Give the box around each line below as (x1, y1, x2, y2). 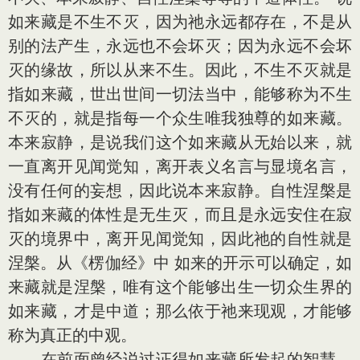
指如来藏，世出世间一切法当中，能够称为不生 (8, 84, 352, 104)
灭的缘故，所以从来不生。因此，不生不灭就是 (8, 60, 352, 80)
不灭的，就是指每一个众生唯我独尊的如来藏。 (8, 108, 352, 128)
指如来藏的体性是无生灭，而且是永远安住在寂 (8, 205, 352, 224)
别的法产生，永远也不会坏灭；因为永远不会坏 (8, 36, 352, 55)
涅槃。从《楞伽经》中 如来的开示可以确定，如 (8, 253, 352, 272)
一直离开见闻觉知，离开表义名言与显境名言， (8, 157, 352, 176)
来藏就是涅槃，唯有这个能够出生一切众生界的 (8, 277, 352, 297)
